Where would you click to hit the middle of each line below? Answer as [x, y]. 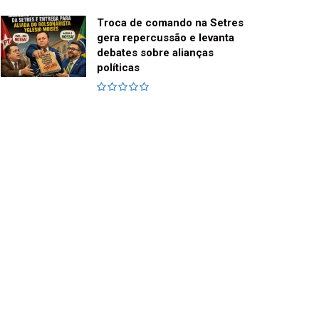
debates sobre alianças [155, 53]
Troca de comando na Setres [170, 23]
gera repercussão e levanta [166, 38]
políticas [118, 68]
